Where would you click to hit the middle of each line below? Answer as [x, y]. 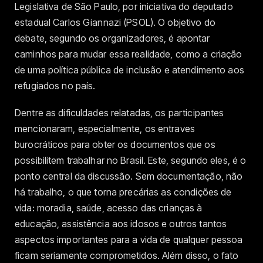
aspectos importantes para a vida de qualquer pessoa [129, 240]
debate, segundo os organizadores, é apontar [112, 38]
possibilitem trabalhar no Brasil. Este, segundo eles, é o [131, 161]
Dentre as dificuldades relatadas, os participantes [119, 113]
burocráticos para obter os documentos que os [115, 145]
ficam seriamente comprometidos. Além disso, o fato [127, 256]
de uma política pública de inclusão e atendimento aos [129, 70]
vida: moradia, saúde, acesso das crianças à [109, 208]
